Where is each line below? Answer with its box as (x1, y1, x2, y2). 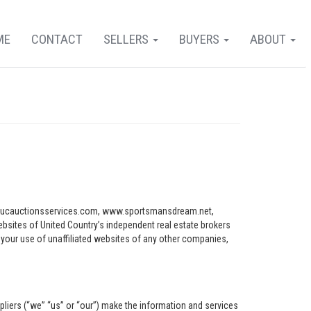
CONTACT (31, 31, 83, 47)
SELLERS (103, 31, 151, 47)
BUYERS (179, 31, 222, 47)
